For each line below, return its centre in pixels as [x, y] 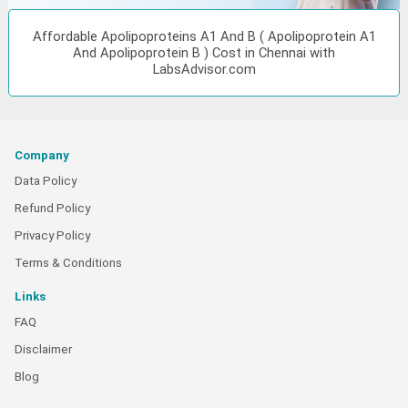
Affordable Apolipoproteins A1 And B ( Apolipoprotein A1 [204, 36]
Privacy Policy [52, 235]
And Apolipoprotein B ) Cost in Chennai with [204, 52]
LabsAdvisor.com [204, 69]
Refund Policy [52, 208]
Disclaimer [43, 349]
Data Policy [46, 180]
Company [42, 155]
